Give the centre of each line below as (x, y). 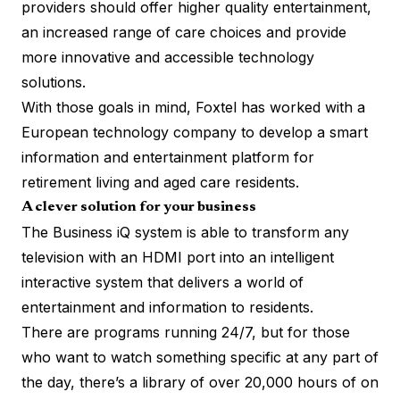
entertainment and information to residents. (167, 307)
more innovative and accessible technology (168, 57)
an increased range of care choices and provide (184, 32)
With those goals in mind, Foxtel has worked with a (193, 107)
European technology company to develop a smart (195, 132)
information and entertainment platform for (168, 157)
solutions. (54, 82)
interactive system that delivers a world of (162, 282)
